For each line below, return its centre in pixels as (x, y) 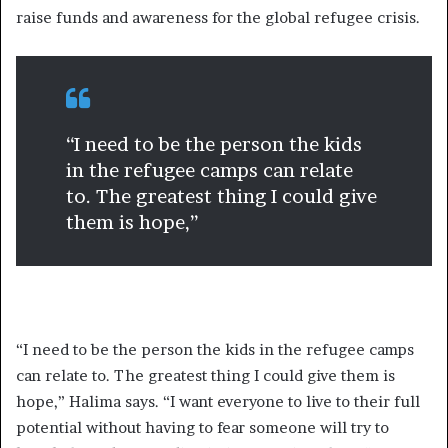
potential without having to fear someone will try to (202, 427)
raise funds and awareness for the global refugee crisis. (220, 17)
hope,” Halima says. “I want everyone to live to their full (218, 401)
